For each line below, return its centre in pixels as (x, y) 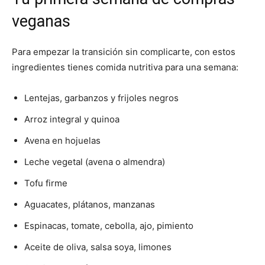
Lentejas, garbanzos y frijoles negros (101, 98)
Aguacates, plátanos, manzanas (90, 205)
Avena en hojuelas (62, 141)
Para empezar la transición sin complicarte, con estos (124, 52)
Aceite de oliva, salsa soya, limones (98, 247)
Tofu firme (46, 183)
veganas (41, 22)
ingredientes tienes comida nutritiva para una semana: (125, 67)
